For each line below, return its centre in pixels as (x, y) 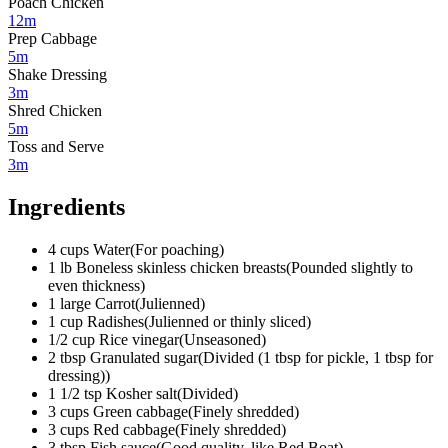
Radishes (115, 321)
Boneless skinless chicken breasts (181, 267)
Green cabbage (140, 411)
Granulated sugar (144, 357)
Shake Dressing (57, 74)
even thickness (94, 285)
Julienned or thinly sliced (227, 321)
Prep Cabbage (52, 38)
